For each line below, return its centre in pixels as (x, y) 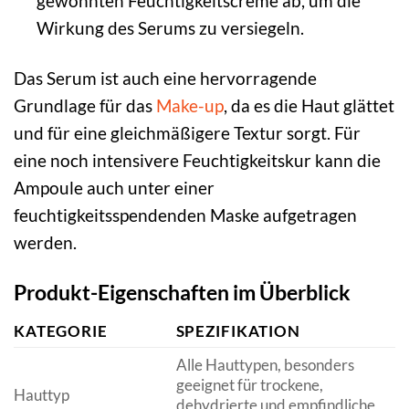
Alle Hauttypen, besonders (265, 365)
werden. (45, 242)
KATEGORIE (61, 331)
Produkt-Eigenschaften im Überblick (182, 292)
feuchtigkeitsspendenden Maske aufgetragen (185, 215)
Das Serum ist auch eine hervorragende (165, 78)
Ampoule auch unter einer (114, 187)
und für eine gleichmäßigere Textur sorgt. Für (187, 132)
